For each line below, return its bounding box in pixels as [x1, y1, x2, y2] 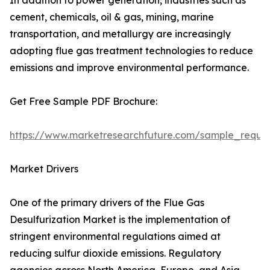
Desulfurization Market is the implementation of [10, 213, 230, 226]
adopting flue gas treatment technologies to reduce [10, 45, 253, 57]
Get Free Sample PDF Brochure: [10, 95, 157, 108]
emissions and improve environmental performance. [10, 61, 249, 74]
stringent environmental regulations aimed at [10, 230, 221, 243]
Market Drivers [10, 163, 78, 175]
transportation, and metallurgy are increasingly [10, 28, 231, 40]
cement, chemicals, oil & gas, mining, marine [10, 11, 214, 24]
